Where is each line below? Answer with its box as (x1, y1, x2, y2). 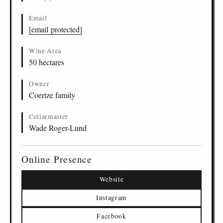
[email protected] (29, 24, 82, 34)
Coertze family (29, 90, 75, 100)
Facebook (97, 212, 126, 221)
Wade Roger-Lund (29, 122, 87, 133)
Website (99, 175, 124, 184)
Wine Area (29, 46, 62, 55)
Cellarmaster (29, 112, 69, 121)
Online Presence (21, 153, 93, 165)
